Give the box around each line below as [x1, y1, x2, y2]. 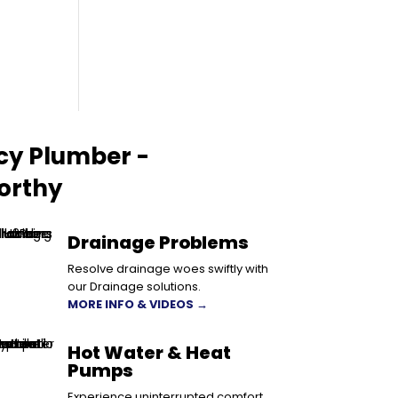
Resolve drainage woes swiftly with [68, 259, 269, 277]
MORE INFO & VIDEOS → [68, 295, 209, 313]
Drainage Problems [68, 229, 250, 255]
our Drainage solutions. [68, 277, 202, 295]
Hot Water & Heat [68, 339, 232, 365]
